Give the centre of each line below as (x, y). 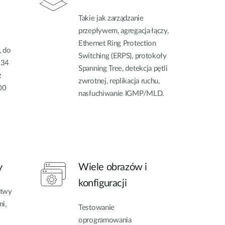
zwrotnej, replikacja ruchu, (119, 81)
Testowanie (96, 207)
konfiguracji (103, 183)
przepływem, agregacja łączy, (124, 31)
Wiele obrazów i (113, 167)
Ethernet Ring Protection (117, 44)
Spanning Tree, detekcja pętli (123, 69)
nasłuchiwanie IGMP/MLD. (122, 94)
